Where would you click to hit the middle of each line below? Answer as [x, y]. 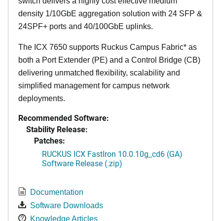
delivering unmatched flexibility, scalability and [99, 73]
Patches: [50, 141]
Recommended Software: [64, 118]
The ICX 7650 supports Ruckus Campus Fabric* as [108, 47]
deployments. [42, 99]
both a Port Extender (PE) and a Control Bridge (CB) [109, 60]
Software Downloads [67, 206]
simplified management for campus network [94, 86]
